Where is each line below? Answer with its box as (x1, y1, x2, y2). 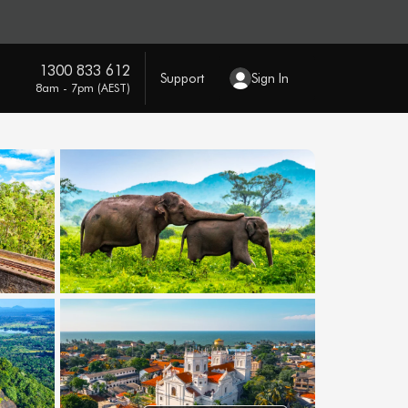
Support (159, 69, 204, 87)
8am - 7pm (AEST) (35, 79, 130, 95)
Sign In (250, 69, 289, 87)
